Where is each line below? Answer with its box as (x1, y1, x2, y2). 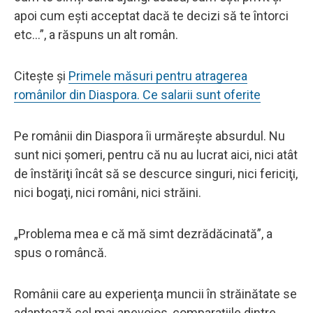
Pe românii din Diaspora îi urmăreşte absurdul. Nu (14, 128, 285, 143)
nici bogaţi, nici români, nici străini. (14, 184, 201, 200)
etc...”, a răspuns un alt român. (14, 27, 178, 42)
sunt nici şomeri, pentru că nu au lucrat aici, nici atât (14, 147, 298, 162)
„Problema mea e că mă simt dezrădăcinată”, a (14, 226, 272, 241)
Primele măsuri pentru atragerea (68, 68, 247, 83)
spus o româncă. (14, 245, 107, 260)
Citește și (14, 68, 68, 83)
